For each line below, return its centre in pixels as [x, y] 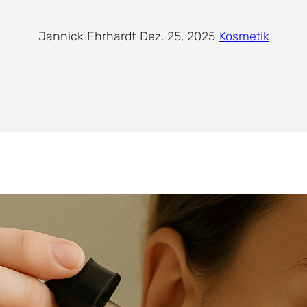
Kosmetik [244, 37]
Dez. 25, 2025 [177, 37]
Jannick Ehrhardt [87, 37]
